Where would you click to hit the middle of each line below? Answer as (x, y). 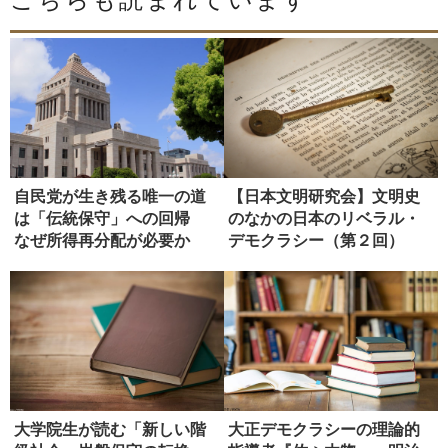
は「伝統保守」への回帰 (110, 218)
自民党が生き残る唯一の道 (110, 196)
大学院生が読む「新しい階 (110, 429)
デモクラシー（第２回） (316, 240)
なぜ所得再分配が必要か (102, 240)
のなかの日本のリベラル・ (324, 218)
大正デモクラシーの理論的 (324, 429)
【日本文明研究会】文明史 (324, 196)
